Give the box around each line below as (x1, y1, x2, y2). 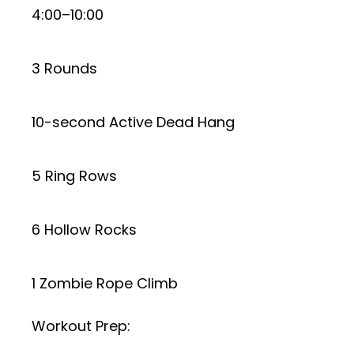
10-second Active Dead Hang (32, 112, 235, 132)
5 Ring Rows (32, 166, 117, 186)
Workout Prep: (32, 316, 130, 336)
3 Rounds (32, 58, 97, 78)
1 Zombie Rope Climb (32, 273, 178, 293)
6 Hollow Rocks (32, 220, 137, 239)
